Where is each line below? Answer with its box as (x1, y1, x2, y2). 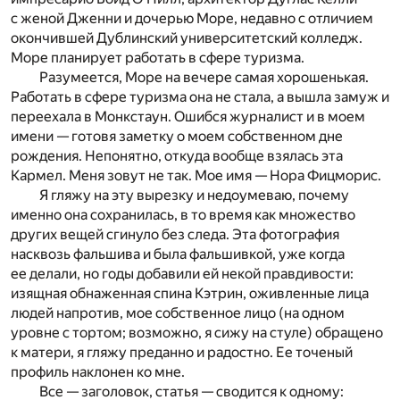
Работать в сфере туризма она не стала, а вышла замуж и (11, 88, 389, 106)
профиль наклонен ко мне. (11, 363, 185, 381)
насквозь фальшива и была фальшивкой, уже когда (11, 246, 345, 263)
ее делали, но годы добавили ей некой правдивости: (11, 265, 354, 283)
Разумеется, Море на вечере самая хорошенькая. (39, 69, 369, 87)
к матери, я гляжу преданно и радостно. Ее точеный (11, 344, 353, 362)
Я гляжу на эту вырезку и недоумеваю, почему (39, 187, 349, 204)
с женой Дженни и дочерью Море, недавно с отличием (11, 10, 373, 28)
